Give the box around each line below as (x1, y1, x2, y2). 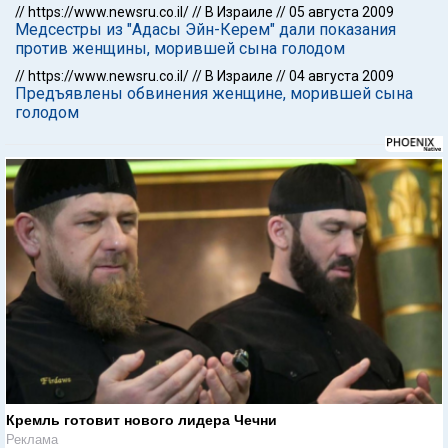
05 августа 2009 (289, 4, 394, 20)
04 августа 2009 (289, 68, 394, 84)
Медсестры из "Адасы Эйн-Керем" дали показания (15, 20, 396, 39)
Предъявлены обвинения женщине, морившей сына (15, 84, 413, 103)
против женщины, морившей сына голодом (15, 39, 345, 58)
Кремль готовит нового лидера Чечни (6, 411, 277, 428)
